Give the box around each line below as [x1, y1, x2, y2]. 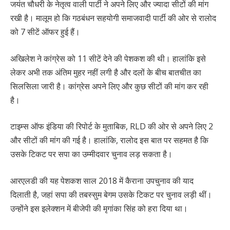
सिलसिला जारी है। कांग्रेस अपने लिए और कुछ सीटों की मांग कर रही [10, 80, 208, 92]
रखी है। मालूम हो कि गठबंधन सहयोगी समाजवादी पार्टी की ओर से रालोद [10, 12, 216, 24]
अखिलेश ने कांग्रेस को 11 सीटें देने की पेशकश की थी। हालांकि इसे [10, 52, 206, 64]
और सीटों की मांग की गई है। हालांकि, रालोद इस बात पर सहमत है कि [10, 135, 208, 146]
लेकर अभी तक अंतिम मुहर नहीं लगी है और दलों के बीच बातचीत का [10, 66, 201, 78]
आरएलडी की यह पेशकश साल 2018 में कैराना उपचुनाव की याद [10, 175, 194, 186]
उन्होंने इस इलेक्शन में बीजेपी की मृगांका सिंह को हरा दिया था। [10, 202, 188, 214]
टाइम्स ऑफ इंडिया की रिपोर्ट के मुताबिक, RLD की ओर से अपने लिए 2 [10, 121, 213, 132]
